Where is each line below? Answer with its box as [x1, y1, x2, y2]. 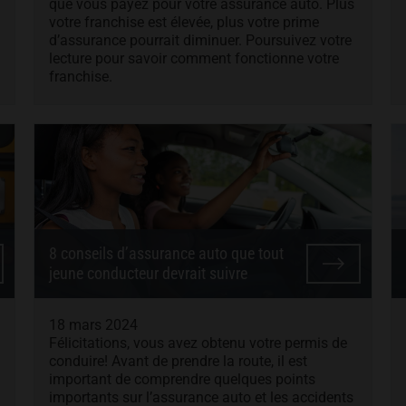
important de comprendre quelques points [49, 371, 316, 388]
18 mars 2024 [49, 316, 139, 333]
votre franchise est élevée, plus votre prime [49, 14, 320, 31]
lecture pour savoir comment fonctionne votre [49, 50, 340, 67]
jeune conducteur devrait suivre [49, 264, 248, 283]
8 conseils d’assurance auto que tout [49, 244, 285, 263]
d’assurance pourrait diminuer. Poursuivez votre [49, 32, 353, 49]
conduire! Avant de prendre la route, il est [49, 353, 308, 370]
